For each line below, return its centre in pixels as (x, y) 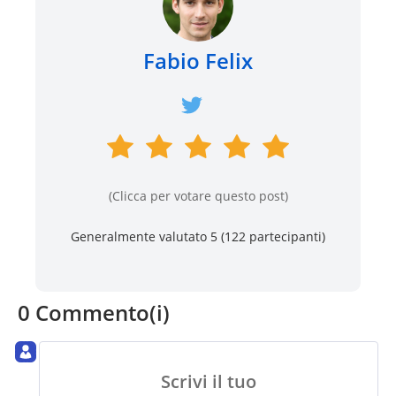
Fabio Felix (198, 60)
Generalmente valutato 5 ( (148, 236)
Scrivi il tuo (209, 382)
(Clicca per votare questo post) (198, 195)
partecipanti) (286, 236)
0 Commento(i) (94, 312)
